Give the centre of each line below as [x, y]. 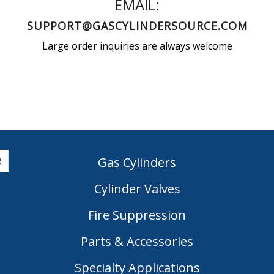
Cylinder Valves [137, 189]
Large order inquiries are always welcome [137, 46]
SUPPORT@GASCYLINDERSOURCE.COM [137, 25]
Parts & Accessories [137, 242]
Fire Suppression [137, 215]
